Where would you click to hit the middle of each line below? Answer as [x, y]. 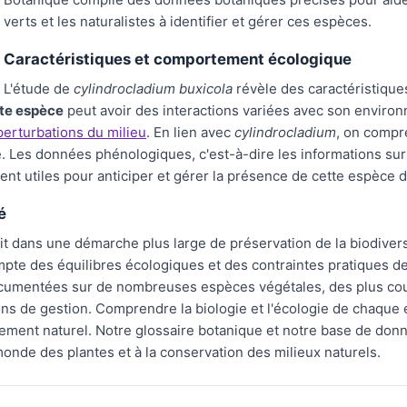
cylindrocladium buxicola [153, 89]
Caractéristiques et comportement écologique [178, 59]
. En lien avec [190, 132]
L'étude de [39, 89]
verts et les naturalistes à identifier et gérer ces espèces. [188, 21]
